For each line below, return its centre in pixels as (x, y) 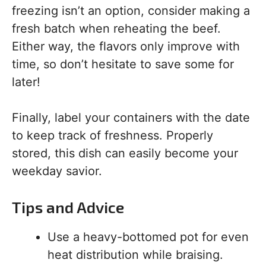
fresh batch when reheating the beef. (116, 28)
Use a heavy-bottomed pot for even (148, 237)
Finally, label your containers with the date (131, 118)
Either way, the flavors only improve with (126, 46)
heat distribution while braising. (135, 255)
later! (26, 82)
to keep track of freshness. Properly (113, 135)
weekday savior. (57, 171)
